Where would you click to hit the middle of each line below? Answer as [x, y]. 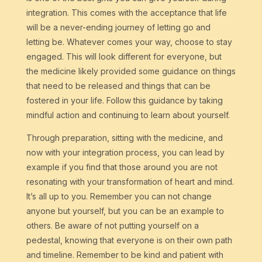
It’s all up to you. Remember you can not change [119, 196]
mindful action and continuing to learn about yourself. [128, 115]
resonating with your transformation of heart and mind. [130, 182]
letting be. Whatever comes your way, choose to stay [129, 42]
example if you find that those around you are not [122, 167]
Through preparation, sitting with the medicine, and [124, 138]
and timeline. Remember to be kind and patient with [125, 255]
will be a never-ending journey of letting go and [118, 27]
